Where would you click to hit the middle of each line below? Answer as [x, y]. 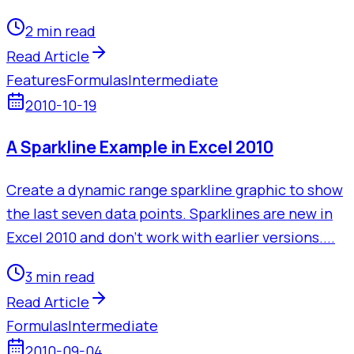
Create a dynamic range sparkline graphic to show [175, 189]
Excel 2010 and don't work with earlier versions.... [171, 237]
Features [36, 79]
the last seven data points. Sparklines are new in [169, 213]
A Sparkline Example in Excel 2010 [140, 147]
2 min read [60, 30]
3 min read [60, 276]
